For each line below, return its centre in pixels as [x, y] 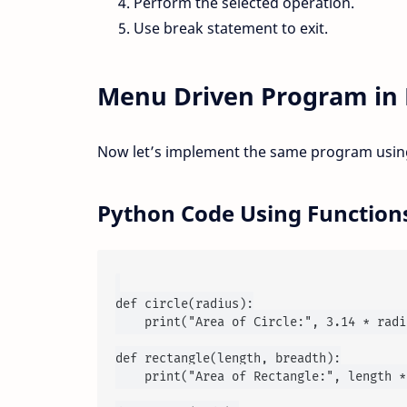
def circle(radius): [184, 304]
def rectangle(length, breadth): [228, 359]
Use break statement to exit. [231, 29]
